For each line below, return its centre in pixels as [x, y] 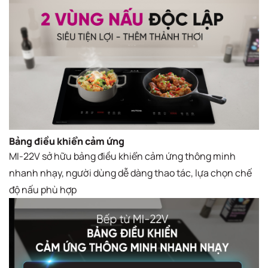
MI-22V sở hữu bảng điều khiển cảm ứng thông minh [122, 156]
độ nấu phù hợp [43, 189]
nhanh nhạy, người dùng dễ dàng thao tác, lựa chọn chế [130, 173]
